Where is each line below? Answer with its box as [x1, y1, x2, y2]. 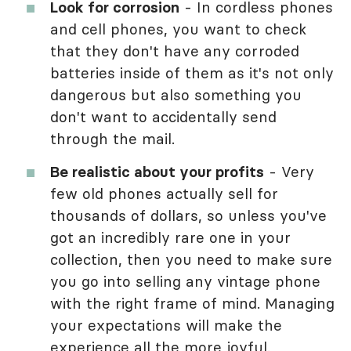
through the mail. [50, 129, 175, 149]
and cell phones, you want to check [50, 20, 306, 39]
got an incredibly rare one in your [50, 228, 291, 248]
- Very [264, 162, 314, 182]
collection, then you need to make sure [50, 250, 332, 270]
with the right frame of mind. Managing [50, 294, 335, 313]
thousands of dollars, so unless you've [50, 206, 327, 226]
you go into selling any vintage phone [50, 272, 320, 291]
